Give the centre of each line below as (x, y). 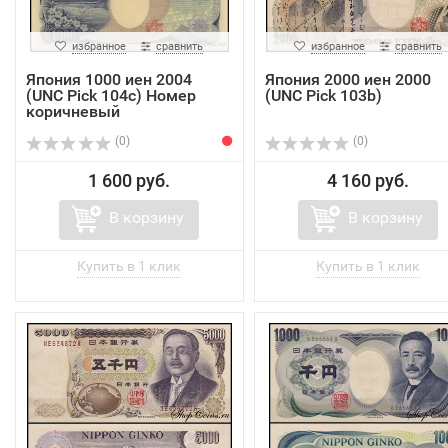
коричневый (73, 112)
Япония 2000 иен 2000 (347, 80)
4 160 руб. (367, 181)
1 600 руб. (129, 181)
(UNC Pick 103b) (323, 96)
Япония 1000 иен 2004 (109, 80)
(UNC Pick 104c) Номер (111, 96)
